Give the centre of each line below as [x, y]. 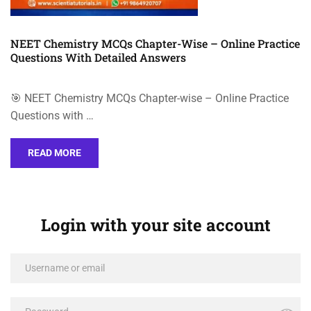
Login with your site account [155, 225]
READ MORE [54, 153]
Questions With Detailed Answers [98, 57]
